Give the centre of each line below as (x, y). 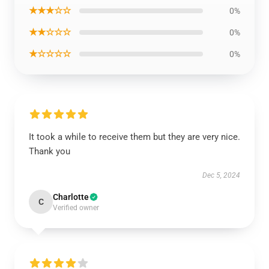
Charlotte (71, 197)
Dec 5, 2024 (221, 175)
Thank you (50, 151)
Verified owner (76, 208)
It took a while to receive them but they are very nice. (134, 137)
